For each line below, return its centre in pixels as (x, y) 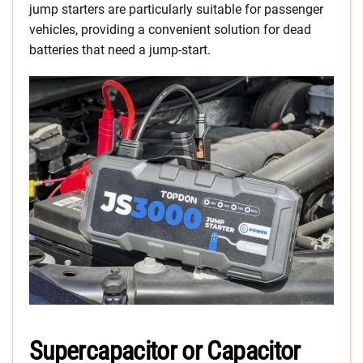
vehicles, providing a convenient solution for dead (170, 30)
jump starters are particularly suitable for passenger (176, 10)
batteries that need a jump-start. (120, 50)
